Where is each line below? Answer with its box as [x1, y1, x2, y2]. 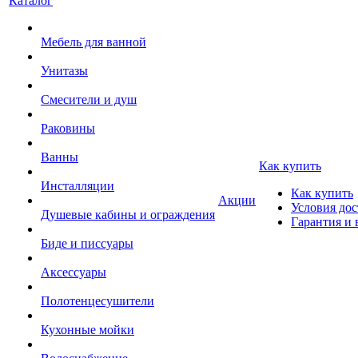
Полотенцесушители [41, 294, 154, 308]
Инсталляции [41, 179, 114, 193]
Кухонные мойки [41, 323, 134, 336]
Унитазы [41, 64, 88, 78]
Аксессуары [41, 265, 106, 279]
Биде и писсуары [41, 237, 133, 250]
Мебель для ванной [41, 35, 146, 49]
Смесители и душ [41, 93, 137, 106]
